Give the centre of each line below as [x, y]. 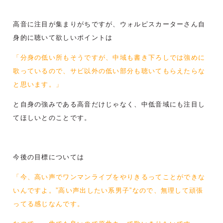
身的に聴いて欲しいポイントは [63, 38]
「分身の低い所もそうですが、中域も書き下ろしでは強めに [109, 58]
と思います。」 [38, 85]
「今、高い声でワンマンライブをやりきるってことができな [109, 177]
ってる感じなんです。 [49, 204]
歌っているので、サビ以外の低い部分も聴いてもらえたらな [109, 71]
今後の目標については [49, 157]
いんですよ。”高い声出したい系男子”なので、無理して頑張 [108, 191]
